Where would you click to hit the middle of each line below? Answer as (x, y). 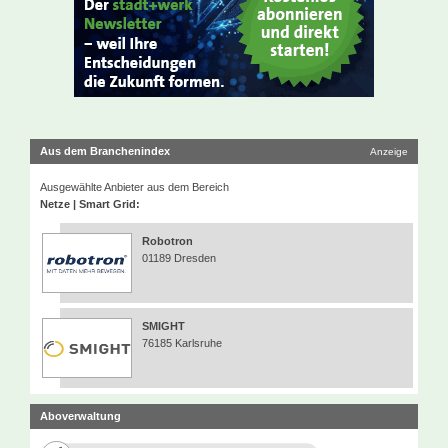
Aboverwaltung (80, 416)
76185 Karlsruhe (182, 343)
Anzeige (389, 152)
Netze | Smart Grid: (90, 204)
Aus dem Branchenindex (105, 151)
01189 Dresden (179, 258)
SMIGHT (163, 326)
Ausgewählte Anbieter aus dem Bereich (134, 187)
